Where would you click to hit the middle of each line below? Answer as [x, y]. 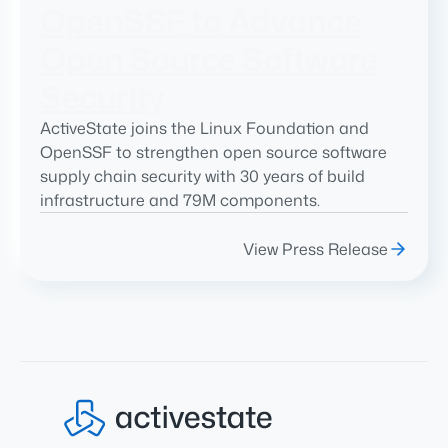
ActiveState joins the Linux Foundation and [204, 128]
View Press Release [315, 249]
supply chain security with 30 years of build [202, 176]
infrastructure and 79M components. [180, 200]
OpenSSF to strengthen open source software [213, 152]
